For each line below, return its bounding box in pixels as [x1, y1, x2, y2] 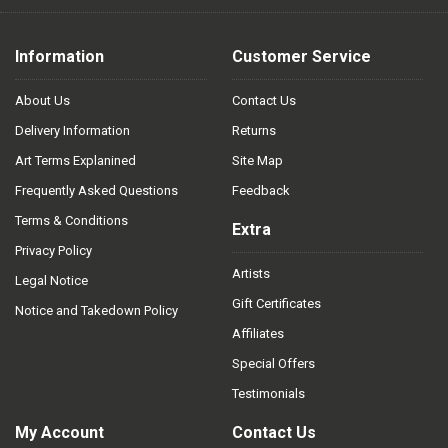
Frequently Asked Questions [15, 183, 178, 199]
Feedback [231, 183, 290, 199]
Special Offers [231, 356, 315, 372]
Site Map [231, 153, 283, 169]
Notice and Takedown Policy [15, 303, 178, 319]
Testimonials [231, 386, 305, 402]
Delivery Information [15, 123, 130, 139]
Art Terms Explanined [15, 153, 136, 169]
